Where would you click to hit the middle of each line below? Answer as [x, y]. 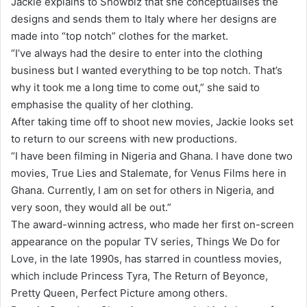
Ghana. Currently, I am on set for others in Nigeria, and [143, 190]
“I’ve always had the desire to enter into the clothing [137, 53]
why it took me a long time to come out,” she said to [135, 87]
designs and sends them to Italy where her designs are [144, 19]
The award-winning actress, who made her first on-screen [152, 224]
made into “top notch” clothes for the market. [120, 36]
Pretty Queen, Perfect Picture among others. [119, 293]
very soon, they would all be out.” [91, 207]
